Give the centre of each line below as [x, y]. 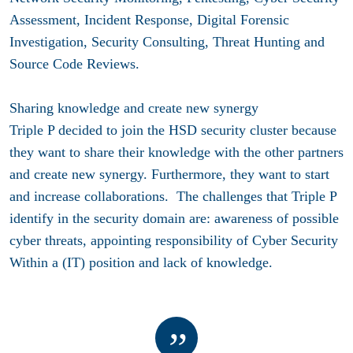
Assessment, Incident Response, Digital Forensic [149, 20]
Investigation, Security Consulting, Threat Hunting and [167, 42]
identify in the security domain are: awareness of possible [174, 219]
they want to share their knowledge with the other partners [176, 152]
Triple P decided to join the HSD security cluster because [173, 130]
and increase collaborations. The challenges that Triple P [173, 197]
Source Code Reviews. [76, 64]
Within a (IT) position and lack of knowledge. [141, 263]
